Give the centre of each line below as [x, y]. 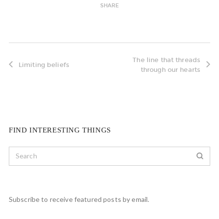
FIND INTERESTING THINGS [60, 130]
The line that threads [167, 60]
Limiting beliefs [44, 65]
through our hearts [171, 69]
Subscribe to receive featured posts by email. [79, 199]
